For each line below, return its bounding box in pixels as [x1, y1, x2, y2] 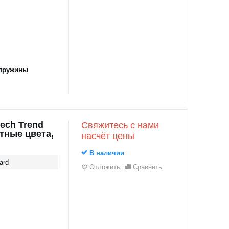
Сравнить [132, 163, 162, 171]
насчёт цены [81, 131, 134, 141]
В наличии [87, 149, 124, 157]
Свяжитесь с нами [81, 120, 159, 130]
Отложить [89, 163, 120, 171]
